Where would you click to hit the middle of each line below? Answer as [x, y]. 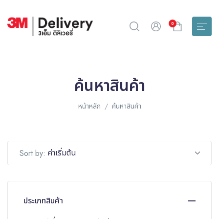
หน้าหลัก [89, 106]
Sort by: [33, 153]
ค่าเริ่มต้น [62, 153]
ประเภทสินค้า [43, 201]
